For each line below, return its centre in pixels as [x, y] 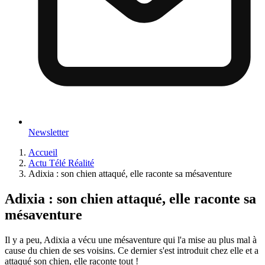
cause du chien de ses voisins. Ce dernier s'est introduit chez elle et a [132, 250]
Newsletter [49, 132]
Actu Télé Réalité [61, 163]
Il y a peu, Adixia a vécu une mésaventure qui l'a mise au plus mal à [131, 240]
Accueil [43, 152]
